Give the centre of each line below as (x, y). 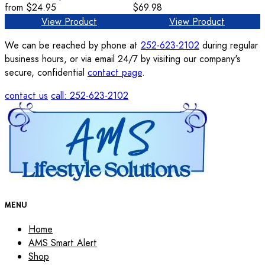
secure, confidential (46, 73)
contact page (115, 73)
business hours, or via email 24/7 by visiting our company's (123, 59)
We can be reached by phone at (73, 46)
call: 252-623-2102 (90, 96)
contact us (26, 96)
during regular (229, 46)
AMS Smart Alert (63, 243)
